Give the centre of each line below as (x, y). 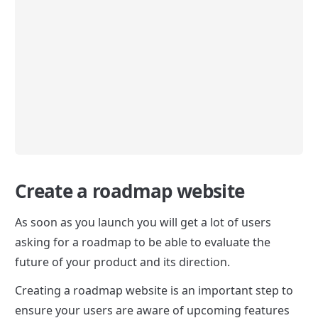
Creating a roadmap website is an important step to (154, 290)
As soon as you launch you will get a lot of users (143, 222)
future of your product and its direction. (122, 262)
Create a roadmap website (130, 191)
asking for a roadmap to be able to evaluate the (143, 242)
